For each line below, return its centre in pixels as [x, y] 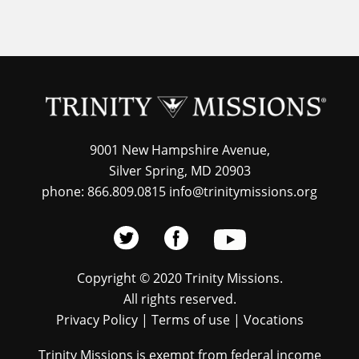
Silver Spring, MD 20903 [179, 170]
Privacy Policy [97, 319]
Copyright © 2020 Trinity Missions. [179, 278]
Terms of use [190, 319]
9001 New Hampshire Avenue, [179, 149]
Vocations [273, 319]
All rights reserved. [179, 298]
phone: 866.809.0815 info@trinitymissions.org [179, 191]
